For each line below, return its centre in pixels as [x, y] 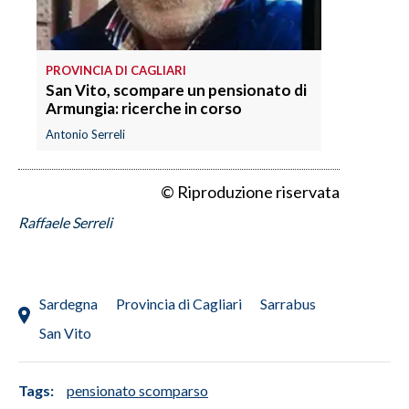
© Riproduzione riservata [250, 192]
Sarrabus [288, 304]
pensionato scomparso [137, 391]
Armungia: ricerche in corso [144, 109]
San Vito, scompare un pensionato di [176, 90]
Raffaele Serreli [65, 223]
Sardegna [68, 304]
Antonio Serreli [85, 135]
